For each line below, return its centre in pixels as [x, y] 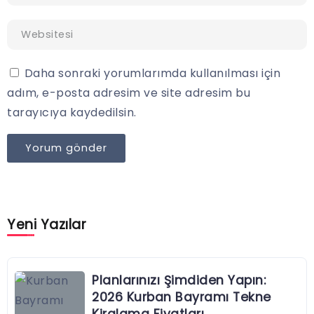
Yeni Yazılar [47, 225]
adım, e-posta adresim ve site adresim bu [129, 93]
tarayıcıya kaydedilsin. [72, 113]
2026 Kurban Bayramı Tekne [182, 298]
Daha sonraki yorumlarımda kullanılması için [152, 74]
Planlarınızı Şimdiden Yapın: [179, 281]
